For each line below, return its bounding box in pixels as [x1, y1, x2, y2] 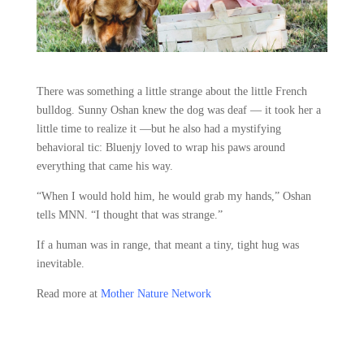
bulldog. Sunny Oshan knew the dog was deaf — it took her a [36, 103, 321, 116]
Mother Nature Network [100, 287, 211, 300]
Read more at [36, 287, 101, 300]
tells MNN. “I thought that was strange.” [36, 208, 223, 221]
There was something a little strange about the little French [36, 84, 307, 97]
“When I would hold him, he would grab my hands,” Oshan [36, 189, 311, 202]
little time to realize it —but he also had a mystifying [36, 122, 281, 135]
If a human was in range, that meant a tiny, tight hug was [36, 238, 299, 251]
